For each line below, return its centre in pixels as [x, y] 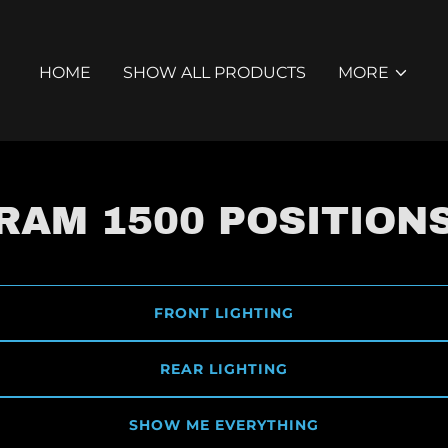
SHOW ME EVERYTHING [223, 425]
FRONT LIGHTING [223, 313]
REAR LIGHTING [223, 369]
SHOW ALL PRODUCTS [214, 72]
